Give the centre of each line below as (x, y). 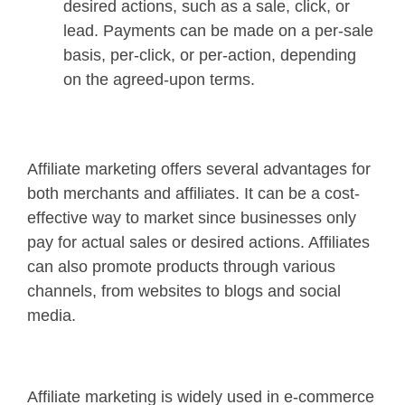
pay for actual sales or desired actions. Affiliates (198, 242)
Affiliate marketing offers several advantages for (199, 169)
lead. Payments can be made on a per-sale (218, 30)
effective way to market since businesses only (192, 217)
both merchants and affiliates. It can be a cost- (193, 193)
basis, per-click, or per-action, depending (210, 55)
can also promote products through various (181, 266)
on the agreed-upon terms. (159, 79)
